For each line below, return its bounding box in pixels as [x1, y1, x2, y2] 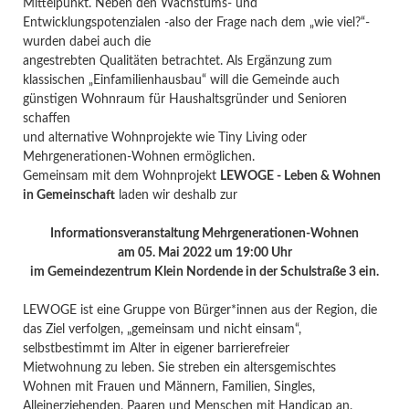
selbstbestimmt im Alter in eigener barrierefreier [22, 341, 289, 355]
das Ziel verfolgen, [22, 322, 127, 336]
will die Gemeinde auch [209, 73, 340, 87]
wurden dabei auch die [22, 35, 151, 48]
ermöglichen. [183, 150, 255, 163]
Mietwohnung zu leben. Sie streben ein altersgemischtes [22, 361, 336, 374]
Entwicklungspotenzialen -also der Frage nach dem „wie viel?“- [22, 16, 370, 29]
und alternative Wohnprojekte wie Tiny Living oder [22, 131, 307, 144]
